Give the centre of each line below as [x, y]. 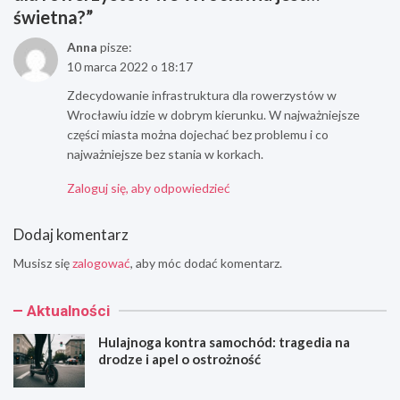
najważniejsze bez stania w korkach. [165, 154]
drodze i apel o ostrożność [179, 358]
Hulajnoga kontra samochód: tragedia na [224, 342]
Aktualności [68, 310]
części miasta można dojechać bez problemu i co [198, 134]
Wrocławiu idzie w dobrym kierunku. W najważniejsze [213, 114]
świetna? [50, 17]
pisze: [116, 46]
